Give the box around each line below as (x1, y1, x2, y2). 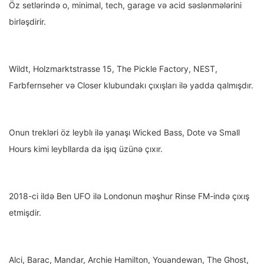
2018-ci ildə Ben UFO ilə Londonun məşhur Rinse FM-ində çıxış (9, 191, 249, 202)
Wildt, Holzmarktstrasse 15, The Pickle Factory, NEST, (9, 64, 217, 74)
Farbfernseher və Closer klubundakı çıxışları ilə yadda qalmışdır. (9, 80, 253, 91)
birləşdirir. (9, 16, 46, 27)
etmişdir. (9, 207, 41, 218)
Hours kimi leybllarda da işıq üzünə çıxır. (9, 144, 163, 154)
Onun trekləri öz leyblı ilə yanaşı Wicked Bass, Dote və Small (9, 127, 240, 138)
